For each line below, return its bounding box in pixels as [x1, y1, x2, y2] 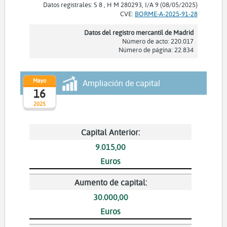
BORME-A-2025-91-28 [134, 9, 198, 18]
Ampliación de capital [82, 77, 160, 89]
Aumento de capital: [74, 176, 147, 187]
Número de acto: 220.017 [122, 36, 194, 45]
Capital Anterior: [81, 126, 140, 137]
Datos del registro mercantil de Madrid [84, 28, 194, 36]
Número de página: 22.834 [118, 45, 194, 54]
